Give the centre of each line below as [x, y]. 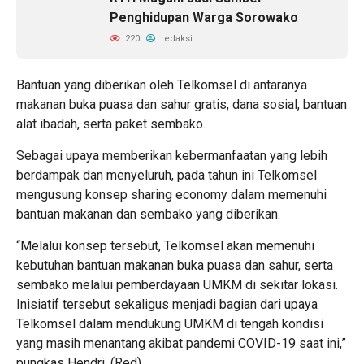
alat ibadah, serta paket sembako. [111, 124]
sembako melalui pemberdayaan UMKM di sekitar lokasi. [177, 285]
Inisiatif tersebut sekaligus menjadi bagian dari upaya [167, 304]
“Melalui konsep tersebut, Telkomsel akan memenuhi [165, 246]
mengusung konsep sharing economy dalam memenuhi [171, 195]
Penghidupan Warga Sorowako [204, 17]
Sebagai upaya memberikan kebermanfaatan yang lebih [172, 156]
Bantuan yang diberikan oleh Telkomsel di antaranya [162, 85]
